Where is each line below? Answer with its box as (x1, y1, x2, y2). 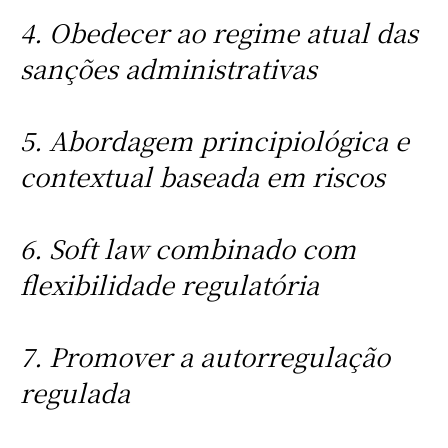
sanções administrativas (19, 50, 317, 87)
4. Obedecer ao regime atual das (19, 14, 418, 51)
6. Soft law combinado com (19, 230, 356, 267)
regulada (19, 374, 130, 411)
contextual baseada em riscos (19, 158, 385, 195)
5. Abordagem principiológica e (19, 122, 409, 159)
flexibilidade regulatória (19, 266, 319, 303)
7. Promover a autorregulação (19, 338, 390, 375)
